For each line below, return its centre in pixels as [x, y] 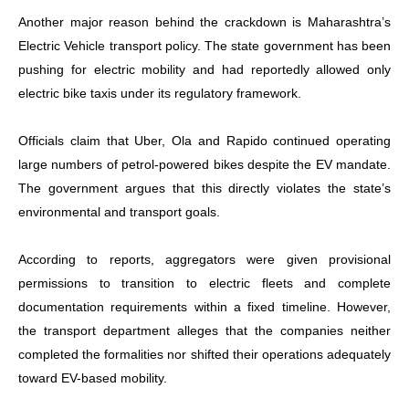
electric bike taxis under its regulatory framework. [160, 93]
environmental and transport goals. [119, 211]
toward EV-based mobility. [93, 378]
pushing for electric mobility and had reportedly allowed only [204, 69]
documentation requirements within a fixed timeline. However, [204, 306]
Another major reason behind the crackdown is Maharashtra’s [204, 21]
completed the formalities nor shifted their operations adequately [204, 354]
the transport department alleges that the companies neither [204, 330]
